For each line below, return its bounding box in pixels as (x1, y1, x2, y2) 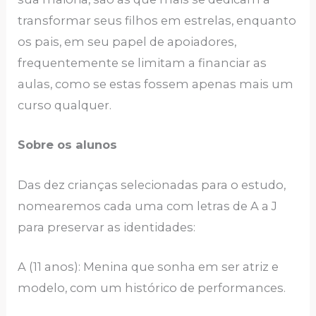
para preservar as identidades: (18, 219, 196, 234)
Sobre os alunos (18, 138, 118, 152)
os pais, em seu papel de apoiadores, (18, 35, 237, 49)
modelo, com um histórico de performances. (18, 280, 286, 295)
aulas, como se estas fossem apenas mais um (18, 77, 294, 92)
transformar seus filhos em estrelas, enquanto (18, 13, 297, 28)
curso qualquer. (18, 98, 112, 113)
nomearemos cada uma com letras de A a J (18, 198, 278, 213)
